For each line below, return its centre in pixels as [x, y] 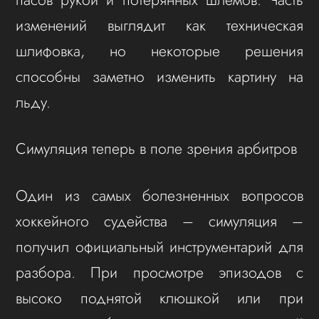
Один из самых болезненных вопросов [159, 196]
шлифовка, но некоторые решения [159, 51]
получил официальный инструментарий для [159, 247]
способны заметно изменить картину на [159, 76]
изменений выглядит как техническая [159, 25]
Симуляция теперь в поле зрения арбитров [157, 149]
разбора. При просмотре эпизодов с [159, 273]
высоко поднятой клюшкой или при [159, 298]
